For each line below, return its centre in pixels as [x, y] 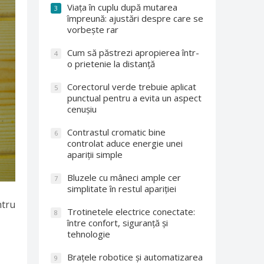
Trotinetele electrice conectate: [131, 212]
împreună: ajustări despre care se [135, 18]
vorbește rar [93, 29]
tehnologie [89, 234]
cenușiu [82, 109]
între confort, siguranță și [118, 223]
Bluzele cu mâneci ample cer [124, 177]
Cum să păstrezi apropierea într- [133, 52]
